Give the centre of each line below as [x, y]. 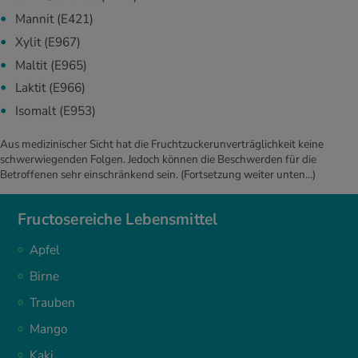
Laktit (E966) [49, 88]
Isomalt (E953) [54, 111]
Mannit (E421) [53, 19]
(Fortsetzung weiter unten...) [248, 175]
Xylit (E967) [46, 42]
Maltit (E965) [50, 65]
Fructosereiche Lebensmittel [118, 220]
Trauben [52, 303]
